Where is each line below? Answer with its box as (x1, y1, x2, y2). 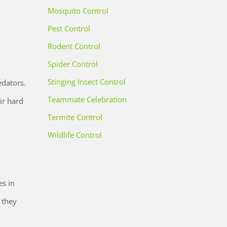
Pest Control (47, 23, 90, 34)
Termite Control (47, 112, 102, 123)
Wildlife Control (47, 130, 102, 140)
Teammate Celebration (47, 94, 127, 105)
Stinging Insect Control (47, 77, 126, 87)
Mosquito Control (47, 6, 108, 16)
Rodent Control (47, 41, 100, 52)
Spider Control (47, 59, 98, 69)
